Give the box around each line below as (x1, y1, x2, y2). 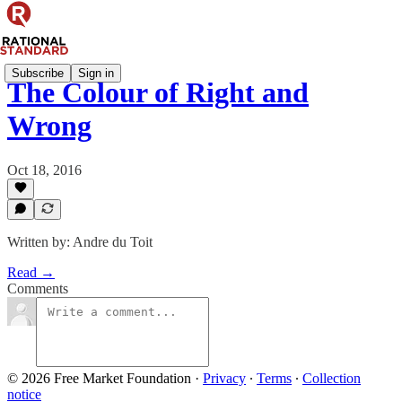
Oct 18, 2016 (7, 162, 82, 178)
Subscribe (12, 66, 64, 80)
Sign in (78, 66, 114, 80)
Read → (7, 265, 55, 280)
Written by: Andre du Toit (7, 234, 153, 249)
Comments (7, 281, 68, 296)
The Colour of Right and (7, 76, 309, 109)
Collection (302, 371, 361, 386)
